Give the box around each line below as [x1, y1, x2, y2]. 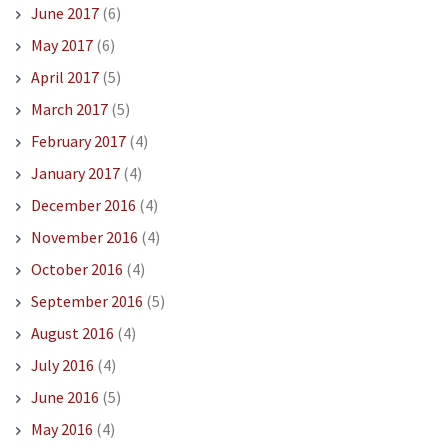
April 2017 [30, 67, 99, 88]
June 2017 [30, 3, 99, 24]
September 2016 [30, 291, 143, 312]
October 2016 [30, 259, 123, 280]
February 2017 [30, 131, 126, 152]
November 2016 [30, 227, 138, 248]
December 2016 [30, 195, 136, 216]
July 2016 [30, 355, 94, 376]
